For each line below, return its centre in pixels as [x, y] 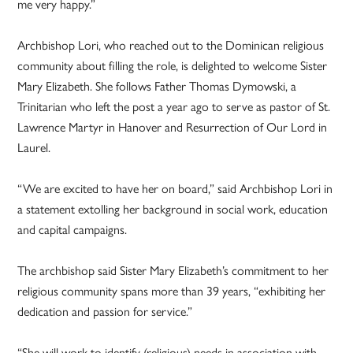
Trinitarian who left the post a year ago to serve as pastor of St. [174, 106]
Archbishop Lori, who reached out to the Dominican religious [171, 44]
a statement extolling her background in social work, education [173, 208]
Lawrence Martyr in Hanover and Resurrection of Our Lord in [173, 126]
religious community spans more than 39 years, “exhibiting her [172, 290]
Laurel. [34, 147]
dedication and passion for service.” [105, 310]
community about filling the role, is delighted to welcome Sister [173, 65]
